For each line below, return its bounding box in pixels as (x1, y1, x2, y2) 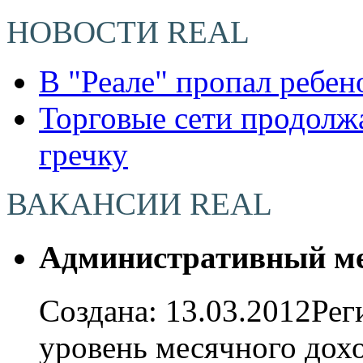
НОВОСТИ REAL (6, 14, 250, 49)
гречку (39, 136, 128, 172)
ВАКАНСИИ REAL (6, 186, 272, 221)
